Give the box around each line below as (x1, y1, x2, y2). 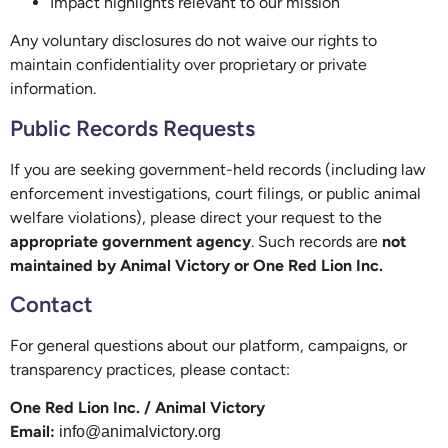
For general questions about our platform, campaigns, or (10, 335, 407, 355)
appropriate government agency (10, 231, 251, 251)
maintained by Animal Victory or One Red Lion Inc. (10, 255, 383, 275)
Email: (10, 422, 55, 442)
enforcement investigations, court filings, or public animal (10, 183, 421, 203)
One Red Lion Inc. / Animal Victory (10, 398, 265, 418)
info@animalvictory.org (59, 423, 221, 441)
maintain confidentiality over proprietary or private (10, 55, 367, 75)
